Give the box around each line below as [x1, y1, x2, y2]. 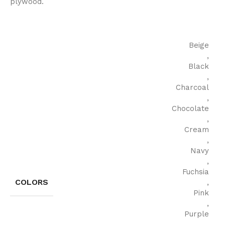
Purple [184, 209, 209, 218]
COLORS [15, 177, 48, 187]
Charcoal [176, 82, 209, 92]
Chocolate [172, 103, 209, 113]
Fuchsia [182, 167, 209, 176]
